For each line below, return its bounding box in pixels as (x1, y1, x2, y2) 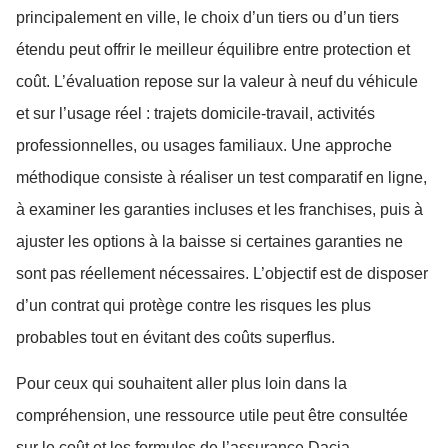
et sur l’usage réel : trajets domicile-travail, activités (16, 104, 375, 122)
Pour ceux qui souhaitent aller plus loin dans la (16, 375, 347, 393)
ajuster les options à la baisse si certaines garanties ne (16, 232, 403, 250)
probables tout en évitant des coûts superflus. (16, 328, 335, 346)
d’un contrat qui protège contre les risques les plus (16, 296, 371, 314)
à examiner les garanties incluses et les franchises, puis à (16, 200, 423, 218)
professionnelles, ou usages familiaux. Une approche (16, 136, 392, 154)
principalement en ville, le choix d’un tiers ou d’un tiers (16, 8, 399, 26)
